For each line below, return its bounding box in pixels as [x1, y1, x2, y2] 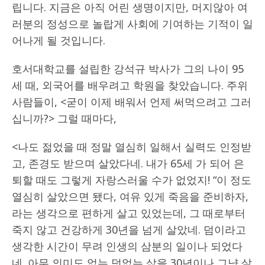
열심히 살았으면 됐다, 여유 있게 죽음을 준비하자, [12, 189, 248, 203]
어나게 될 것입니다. [12, 33, 105, 47]
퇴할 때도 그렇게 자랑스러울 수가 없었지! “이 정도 [12, 172, 251, 187]
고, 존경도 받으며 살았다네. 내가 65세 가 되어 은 [12, 156, 244, 170]
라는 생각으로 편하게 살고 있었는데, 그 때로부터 [12, 205, 245, 220]
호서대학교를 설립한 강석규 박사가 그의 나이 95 [12, 61, 244, 76]
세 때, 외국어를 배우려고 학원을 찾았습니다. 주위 [12, 77, 248, 92]
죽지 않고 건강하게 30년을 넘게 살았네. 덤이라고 [12, 222, 246, 237]
